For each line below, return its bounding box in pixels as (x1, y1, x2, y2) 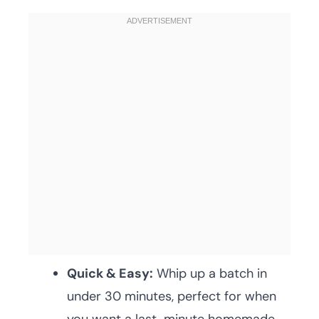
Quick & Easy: (67, 265, 153, 282)
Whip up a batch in (153, 265, 267, 282)
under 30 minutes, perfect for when (67, 288, 276, 305)
